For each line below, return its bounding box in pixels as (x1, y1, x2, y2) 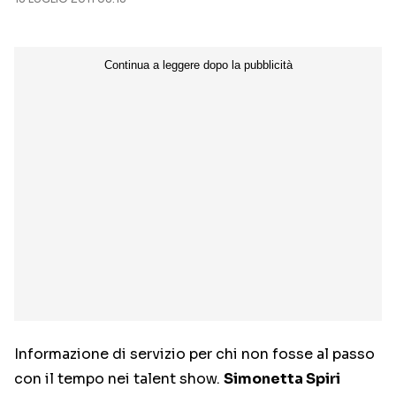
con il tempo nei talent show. (14, 369, 224, 388)
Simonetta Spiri (224, 369, 340, 388)
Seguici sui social (137, 31, 268, 49)
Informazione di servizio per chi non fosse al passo (14, 345, 375, 363)
